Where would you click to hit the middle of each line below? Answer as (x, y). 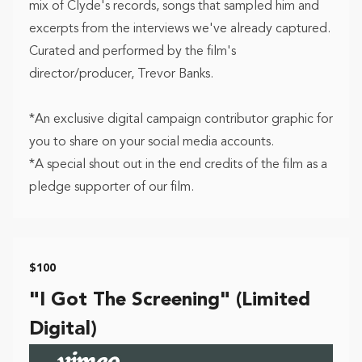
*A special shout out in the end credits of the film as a (178, 164)
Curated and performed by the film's (133, 51)
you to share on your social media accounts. (152, 142)
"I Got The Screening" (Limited (170, 300)
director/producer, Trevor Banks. (121, 74)
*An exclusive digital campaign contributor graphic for (181, 119)
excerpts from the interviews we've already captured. (180, 29)
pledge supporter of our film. (112, 187)
